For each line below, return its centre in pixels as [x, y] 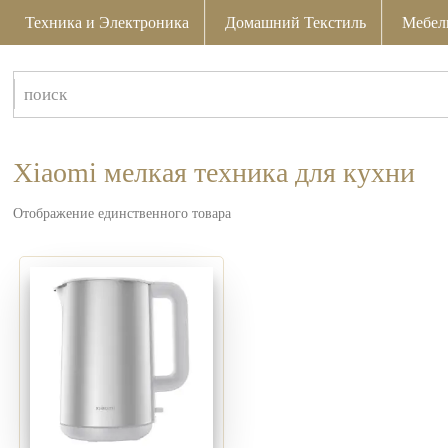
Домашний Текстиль [296, 22]
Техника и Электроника [107, 22]
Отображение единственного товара [122, 213]
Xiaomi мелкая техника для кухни [214, 172]
